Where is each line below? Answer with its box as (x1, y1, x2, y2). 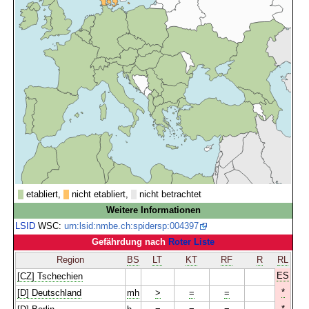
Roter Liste (168, 237, 215, 247)
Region (57, 255, 85, 265)
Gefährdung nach (92, 237, 169, 247)
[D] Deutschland (17, 288, 82, 298)
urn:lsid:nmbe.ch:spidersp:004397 (64, 221, 199, 231)
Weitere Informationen (106, 205, 201, 215)
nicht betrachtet (137, 189, 202, 199)
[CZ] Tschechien (17, 271, 83, 281)
